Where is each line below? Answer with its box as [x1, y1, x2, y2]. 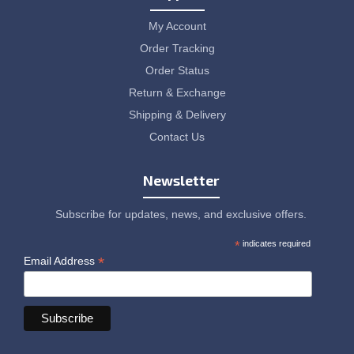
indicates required [239, 239, 311, 248]
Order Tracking [139, 42, 215, 55]
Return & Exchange [128, 86, 226, 99]
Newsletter [142, 171, 220, 189]
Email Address [24, 254, 98, 267]
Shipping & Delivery [128, 108, 226, 121]
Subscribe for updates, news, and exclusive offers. [55, 208, 307, 220]
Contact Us [149, 130, 205, 143]
